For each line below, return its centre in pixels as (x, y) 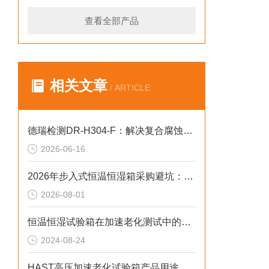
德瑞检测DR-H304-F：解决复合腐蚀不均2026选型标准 (188, 131)
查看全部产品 (112, 21)
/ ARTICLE (129, 88)
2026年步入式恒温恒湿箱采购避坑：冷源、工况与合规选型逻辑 (189, 176)
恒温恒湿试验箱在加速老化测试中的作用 (186, 222)
